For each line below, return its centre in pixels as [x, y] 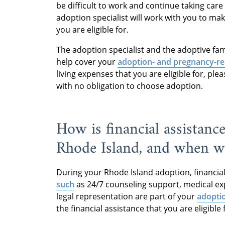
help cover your [87, 62]
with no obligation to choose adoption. [130, 86]
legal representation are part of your [127, 196]
